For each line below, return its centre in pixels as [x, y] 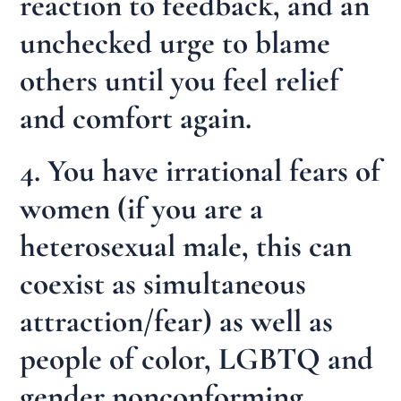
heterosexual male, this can [186, 247]
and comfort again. [136, 118]
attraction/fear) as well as [177, 322]
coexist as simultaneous [163, 284]
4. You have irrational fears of [200, 171]
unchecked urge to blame [175, 43]
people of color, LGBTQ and [197, 359]
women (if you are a [142, 209]
